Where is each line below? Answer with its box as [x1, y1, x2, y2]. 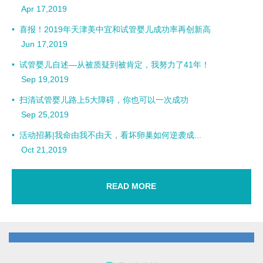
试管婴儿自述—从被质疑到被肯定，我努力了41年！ [19, 60, 210, 70]
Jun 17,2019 [12, 39, 68, 49]
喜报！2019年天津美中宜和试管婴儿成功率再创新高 [19, 25, 211, 35]
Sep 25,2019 [12, 110, 69, 120]
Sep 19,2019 [12, 75, 69, 85]
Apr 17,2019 [12, 4, 68, 14]
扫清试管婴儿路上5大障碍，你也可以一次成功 [19, 95, 189, 105]
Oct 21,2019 [12, 145, 68, 155]
